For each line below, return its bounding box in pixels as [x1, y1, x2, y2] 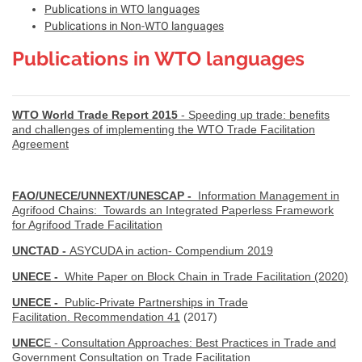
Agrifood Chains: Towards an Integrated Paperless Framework [12, 203, 334, 217]
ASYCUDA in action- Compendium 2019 [69, 243, 273, 257]
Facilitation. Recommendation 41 [12, 309, 180, 323]
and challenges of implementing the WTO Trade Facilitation [12, 122, 315, 136]
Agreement [12, 137, 69, 150]
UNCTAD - [12, 243, 69, 257]
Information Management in [192, 188, 339, 202]
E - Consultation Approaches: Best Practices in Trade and [44, 335, 336, 349]
